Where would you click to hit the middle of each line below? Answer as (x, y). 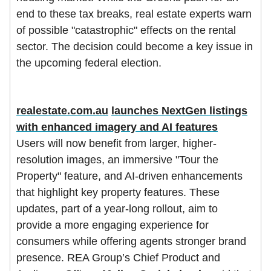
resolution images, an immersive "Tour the (117, 159)
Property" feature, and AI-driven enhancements (129, 176)
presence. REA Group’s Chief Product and (118, 257)
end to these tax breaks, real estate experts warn (134, 14)
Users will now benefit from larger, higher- (116, 143)
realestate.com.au (62, 110)
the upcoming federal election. (89, 63)
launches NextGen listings (179, 110)
